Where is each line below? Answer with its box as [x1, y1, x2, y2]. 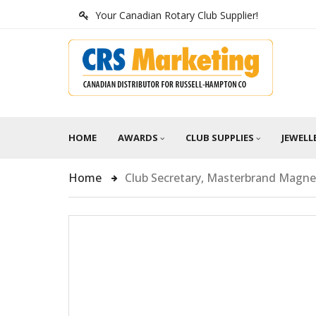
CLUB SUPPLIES [186, 131, 254, 144]
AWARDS [118, 131, 158, 144]
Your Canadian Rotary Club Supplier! [95, 8, 258, 22]
